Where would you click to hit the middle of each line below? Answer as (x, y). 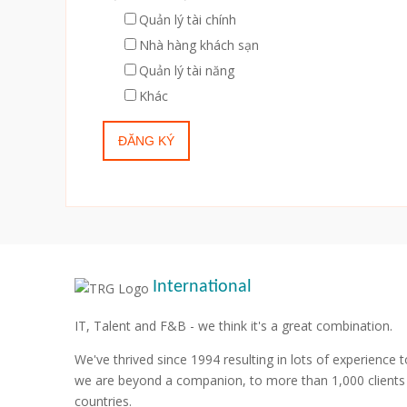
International (202, 288)
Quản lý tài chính (188, 20)
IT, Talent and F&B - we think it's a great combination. (233, 326)
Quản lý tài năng (187, 71)
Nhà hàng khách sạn (199, 45)
